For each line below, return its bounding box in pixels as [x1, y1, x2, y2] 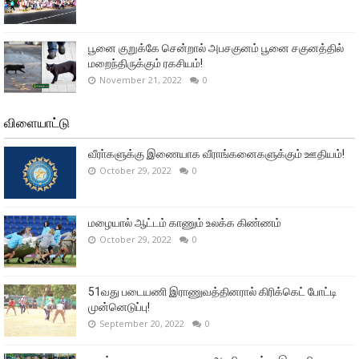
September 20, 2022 [99, 317, 184, 329]
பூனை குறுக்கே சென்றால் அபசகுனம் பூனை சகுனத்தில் [88, 42, 344, 54]
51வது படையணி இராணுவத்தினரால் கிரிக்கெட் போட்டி [88, 285, 337, 298]
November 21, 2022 [99, 74, 182, 86]
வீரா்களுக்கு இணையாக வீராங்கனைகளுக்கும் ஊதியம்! [88, 147, 345, 160]
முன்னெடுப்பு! [88, 301, 150, 313]
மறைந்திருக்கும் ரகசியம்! [88, 57, 203, 70]
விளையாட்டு [4, 115, 70, 131]
